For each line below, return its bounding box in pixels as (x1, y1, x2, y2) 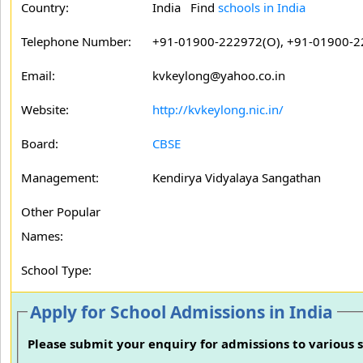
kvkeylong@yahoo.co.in (152, 67, 285, 83)
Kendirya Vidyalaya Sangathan (152, 169, 321, 186)
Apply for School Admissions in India (30, 301, 334, 323)
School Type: (21, 262, 92, 278)
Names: (21, 228, 63, 244)
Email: (21, 67, 55, 83)
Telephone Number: (21, 33, 131, 49)
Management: (21, 169, 99, 186)
